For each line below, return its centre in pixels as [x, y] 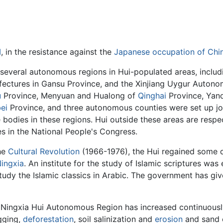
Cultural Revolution [44, 151]
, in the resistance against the [57, 52]
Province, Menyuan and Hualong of [69, 95]
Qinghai [152, 95]
